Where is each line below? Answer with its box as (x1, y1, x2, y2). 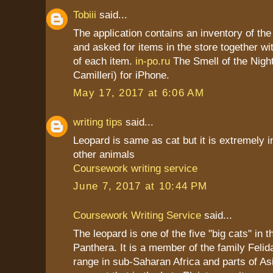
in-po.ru (135, 54, 170, 67)
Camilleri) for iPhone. (73, 68, 169, 81)
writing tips (73, 116, 122, 129)
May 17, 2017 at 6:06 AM (73, 87, 204, 99)
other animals (73, 147, 135, 160)
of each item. (73, 54, 135, 67)
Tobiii (73, 9, 96, 21)
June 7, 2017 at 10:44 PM (73, 180, 208, 193)
